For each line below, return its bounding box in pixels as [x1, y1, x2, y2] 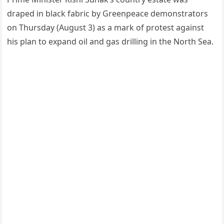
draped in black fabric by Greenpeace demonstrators [7, 8, 208, 19]
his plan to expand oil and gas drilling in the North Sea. [7, 36, 214, 47]
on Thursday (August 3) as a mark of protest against [7, 22, 204, 33]
